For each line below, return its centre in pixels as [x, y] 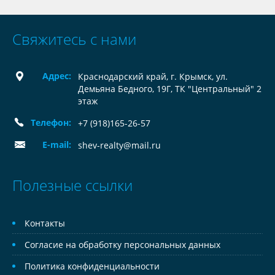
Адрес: [57, 76]
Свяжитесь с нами [74, 39]
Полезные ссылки [72, 185]
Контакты [45, 223]
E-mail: [57, 145]
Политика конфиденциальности [92, 266]
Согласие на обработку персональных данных [122, 245]
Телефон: [51, 122]
